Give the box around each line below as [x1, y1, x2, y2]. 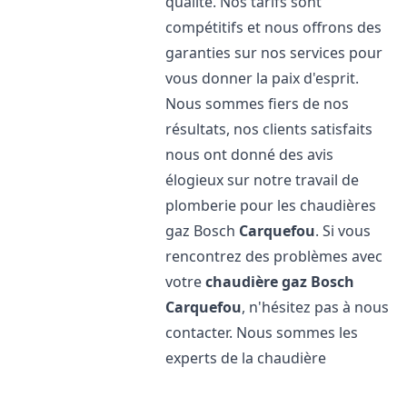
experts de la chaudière [165, 348, 327, 368]
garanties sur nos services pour [165, 43, 383, 63]
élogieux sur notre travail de [165, 170, 360, 190]
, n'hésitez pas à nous [242, 297, 390, 317]
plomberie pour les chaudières [165, 195, 377, 215]
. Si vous [315, 221, 372, 241]
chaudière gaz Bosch [205, 272, 355, 292]
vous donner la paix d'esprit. [165, 68, 360, 88]
